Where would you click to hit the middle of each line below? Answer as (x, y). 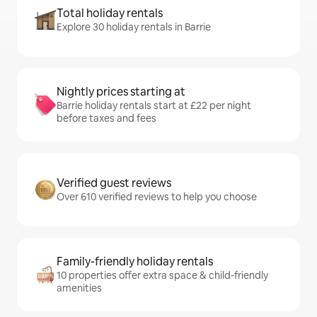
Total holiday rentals (110, 13)
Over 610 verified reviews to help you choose (157, 197)
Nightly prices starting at (121, 92)
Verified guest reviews (114, 183)
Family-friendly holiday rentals (135, 261)
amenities (79, 288)
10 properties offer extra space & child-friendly (162, 275)
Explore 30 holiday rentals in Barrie (134, 27)
